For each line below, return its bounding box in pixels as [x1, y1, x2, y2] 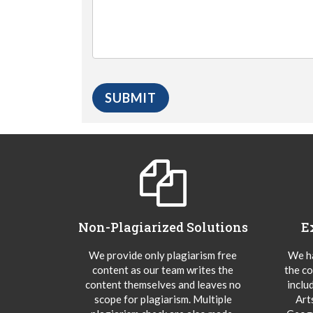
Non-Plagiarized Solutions [78, 218, 248, 235]
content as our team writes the [92, 263, 234, 276]
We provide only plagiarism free [89, 248, 238, 261]
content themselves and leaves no [85, 277, 241, 291]
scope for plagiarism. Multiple [94, 292, 232, 305]
